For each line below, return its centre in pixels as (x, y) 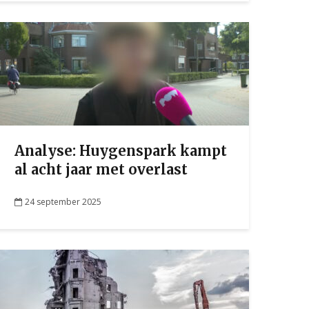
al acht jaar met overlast (101, 169)
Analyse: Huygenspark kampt (121, 151)
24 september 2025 (63, 201)
